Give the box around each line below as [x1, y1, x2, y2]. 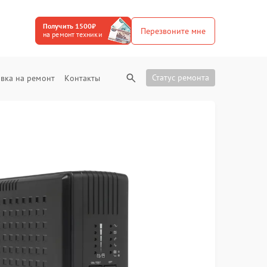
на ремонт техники [43, 30, 103, 39]
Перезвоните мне [141, 25, 206, 36]
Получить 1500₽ [43, 21, 97, 30]
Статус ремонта [152, 72, 209, 83]
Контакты [64, 73, 101, 83]
